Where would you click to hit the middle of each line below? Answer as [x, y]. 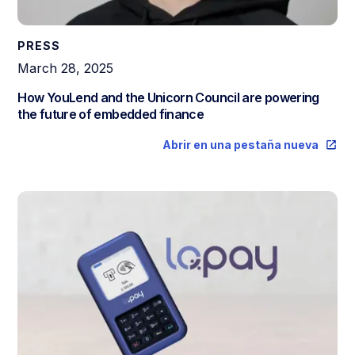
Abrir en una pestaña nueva [240, 145]
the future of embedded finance [111, 115]
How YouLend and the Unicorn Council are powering [168, 98]
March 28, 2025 [66, 69]
